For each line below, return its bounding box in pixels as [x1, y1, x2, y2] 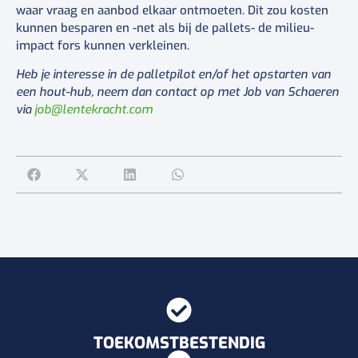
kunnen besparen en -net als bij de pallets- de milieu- [16, 19, 314, 36]
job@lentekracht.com [34, 101, 153, 118]
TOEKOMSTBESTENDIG [93, 332, 265, 354]
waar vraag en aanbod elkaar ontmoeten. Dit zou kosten [16, 2, 328, 18]
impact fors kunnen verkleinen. [16, 37, 189, 54]
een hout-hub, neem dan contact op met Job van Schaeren [16, 84, 339, 101]
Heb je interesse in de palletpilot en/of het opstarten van [16, 66, 331, 83]
